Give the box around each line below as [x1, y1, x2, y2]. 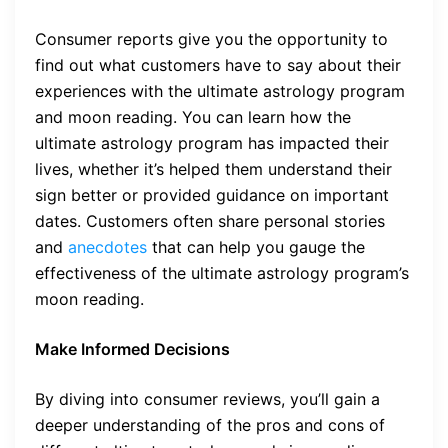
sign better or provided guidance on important [35, 184, 389, 205]
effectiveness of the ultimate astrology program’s [35, 262, 409, 283]
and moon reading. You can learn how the [35, 106, 351, 127]
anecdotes [68, 236, 147, 257]
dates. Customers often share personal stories [35, 210, 385, 231]
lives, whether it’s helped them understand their [35, 158, 392, 179]
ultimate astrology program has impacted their [35, 132, 389, 153]
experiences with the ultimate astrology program [35, 80, 405, 101]
